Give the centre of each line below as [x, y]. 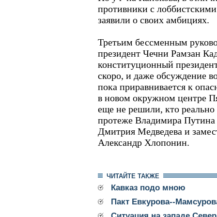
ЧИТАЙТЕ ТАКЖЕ [133, 176]
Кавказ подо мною [148, 188]
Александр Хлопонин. [144, 143]
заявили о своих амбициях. [154, 20]
